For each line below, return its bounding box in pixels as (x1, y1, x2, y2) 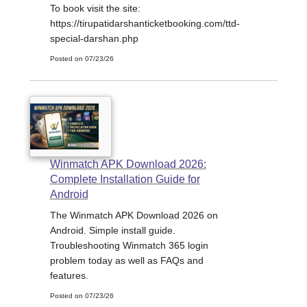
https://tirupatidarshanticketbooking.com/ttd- (49, 17, 240, 29)
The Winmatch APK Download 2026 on (49, 209, 218, 221)
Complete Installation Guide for (49, 173, 200, 185)
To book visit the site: (49, 2, 140, 14)
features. (49, 269, 88, 281)
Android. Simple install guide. (49, 224, 175, 236)
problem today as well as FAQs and (49, 254, 204, 266)
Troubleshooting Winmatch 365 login (49, 239, 208, 251)
